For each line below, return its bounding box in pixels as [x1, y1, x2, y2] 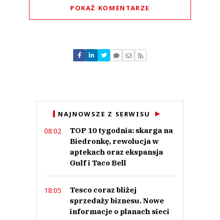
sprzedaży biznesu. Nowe [70, 196, 164, 206]
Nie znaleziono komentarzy [74, 51, 146, 58]
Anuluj [102, 102, 118, 109]
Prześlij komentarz [85, 120, 135, 127]
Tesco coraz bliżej [70, 185, 137, 195]
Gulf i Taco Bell [70, 158, 126, 168]
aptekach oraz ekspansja [70, 147, 163, 157]
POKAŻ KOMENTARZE [70, 3, 150, 13]
